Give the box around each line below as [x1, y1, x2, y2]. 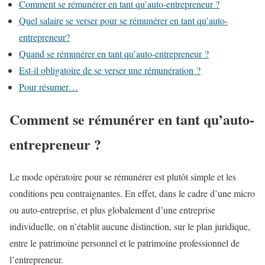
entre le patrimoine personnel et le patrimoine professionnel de [9, 236, 240, 249]
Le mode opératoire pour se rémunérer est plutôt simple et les [9, 170, 236, 183]
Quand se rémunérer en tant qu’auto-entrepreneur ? [19, 47, 209, 60]
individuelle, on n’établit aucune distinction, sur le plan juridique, [9, 219, 250, 232]
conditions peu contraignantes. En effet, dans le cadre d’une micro [9, 186, 255, 199]
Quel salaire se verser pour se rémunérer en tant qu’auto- [19, 14, 228, 27]
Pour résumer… [19, 80, 78, 93]
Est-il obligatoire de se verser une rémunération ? [19, 63, 201, 76]
